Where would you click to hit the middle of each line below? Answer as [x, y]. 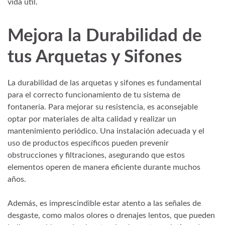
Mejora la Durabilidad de [105, 36]
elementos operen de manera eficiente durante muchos [104, 167]
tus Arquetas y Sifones [95, 57]
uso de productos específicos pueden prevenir [88, 143]
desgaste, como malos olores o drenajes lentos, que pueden [111, 215]
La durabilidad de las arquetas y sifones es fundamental [104, 83]
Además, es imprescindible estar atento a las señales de [104, 203]
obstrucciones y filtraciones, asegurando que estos [96, 155]
